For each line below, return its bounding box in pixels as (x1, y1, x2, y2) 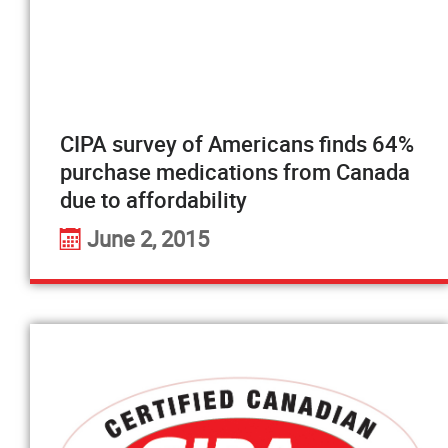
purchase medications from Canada (60, 157, 410, 186)
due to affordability (60, 185, 247, 214)
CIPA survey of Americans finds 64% (60, 129, 414, 158)
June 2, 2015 (87, 224, 209, 253)
